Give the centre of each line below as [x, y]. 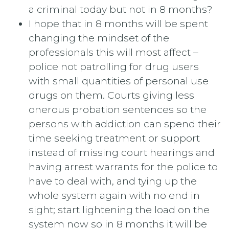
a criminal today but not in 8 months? [121, 9]
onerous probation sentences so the [118, 109]
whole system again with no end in [114, 195]
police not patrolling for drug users [114, 66]
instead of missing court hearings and [122, 152]
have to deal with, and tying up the [113, 181]
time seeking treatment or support [114, 138]
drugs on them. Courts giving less [111, 95]
